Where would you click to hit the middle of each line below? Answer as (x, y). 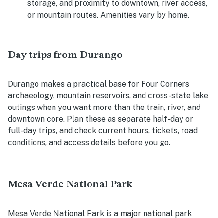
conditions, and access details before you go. (89, 143)
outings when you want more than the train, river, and (104, 108)
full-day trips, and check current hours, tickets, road (103, 131)
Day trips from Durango (65, 55)
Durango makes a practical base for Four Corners (99, 84)
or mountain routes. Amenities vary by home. (108, 15)
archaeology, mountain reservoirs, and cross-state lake (108, 96)
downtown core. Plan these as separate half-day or (100, 119)
